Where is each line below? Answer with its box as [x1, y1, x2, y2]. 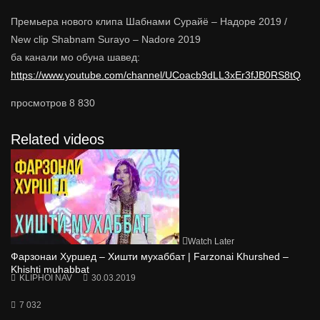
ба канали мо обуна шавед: [11, 51, 143, 64]
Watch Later [188, 236, 234, 247]
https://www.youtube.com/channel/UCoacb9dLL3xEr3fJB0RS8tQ [11, 69, 301, 81]
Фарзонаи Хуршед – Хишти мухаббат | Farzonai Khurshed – [11, 251, 289, 263]
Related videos [11, 131, 104, 148]
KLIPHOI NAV [19, 273, 72, 284]
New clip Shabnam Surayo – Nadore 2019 [11, 34, 201, 46]
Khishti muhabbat [11, 264, 89, 276]
